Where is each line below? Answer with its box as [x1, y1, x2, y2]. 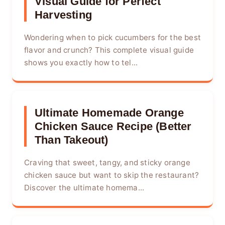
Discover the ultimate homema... [24, 182, 145, 192]
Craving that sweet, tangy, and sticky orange [24, 157, 190, 167]
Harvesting [35, 8, 92, 21]
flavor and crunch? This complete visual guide [24, 45, 194, 55]
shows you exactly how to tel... [24, 58, 138, 68]
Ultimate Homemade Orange [35, 106, 184, 119]
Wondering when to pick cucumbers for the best [24, 33, 201, 43]
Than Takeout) [35, 133, 108, 146]
